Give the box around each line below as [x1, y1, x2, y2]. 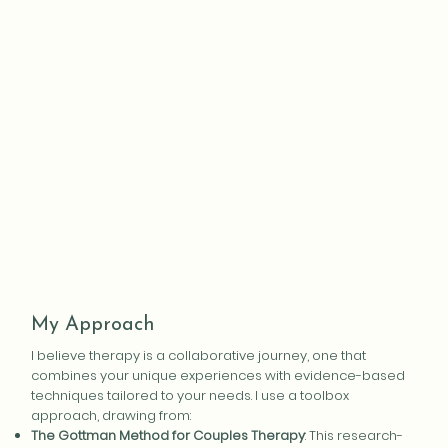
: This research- [305, 426, 404, 446]
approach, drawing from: [31, 406, 192, 426]
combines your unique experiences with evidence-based [31, 366, 406, 386]
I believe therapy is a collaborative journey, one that [31, 346, 367, 366]
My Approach [31, 314, 156, 335]
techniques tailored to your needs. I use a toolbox [31, 386, 350, 406]
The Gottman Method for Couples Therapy [31, 426, 306, 446]
